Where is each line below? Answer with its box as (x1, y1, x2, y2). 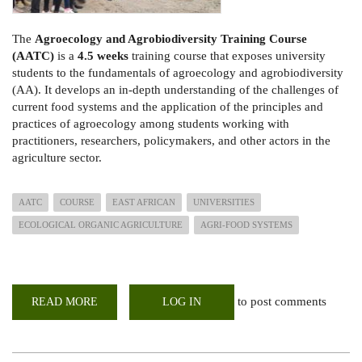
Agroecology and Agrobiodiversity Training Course (35, 32, 307, 45)
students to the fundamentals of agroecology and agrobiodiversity (12, 65, 343, 79)
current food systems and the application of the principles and (12, 99, 323, 113)
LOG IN (162, 295, 201, 308)
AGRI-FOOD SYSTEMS (200, 219, 293, 229)
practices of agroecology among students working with (12, 116, 289, 130)
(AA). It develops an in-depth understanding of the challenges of (12, 82, 339, 96)
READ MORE (32, 295, 98, 308)
